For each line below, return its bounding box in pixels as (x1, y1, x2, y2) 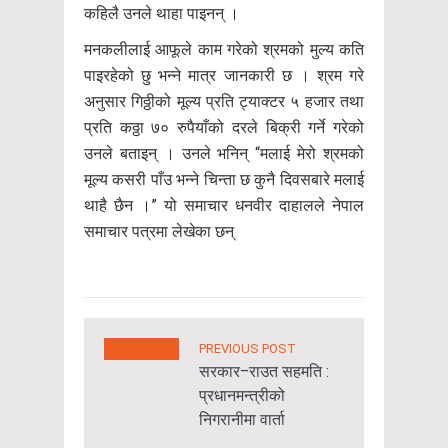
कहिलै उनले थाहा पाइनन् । (84, 3, 239, 23)
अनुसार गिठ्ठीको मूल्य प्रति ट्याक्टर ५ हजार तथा (84, 91, 364, 111)
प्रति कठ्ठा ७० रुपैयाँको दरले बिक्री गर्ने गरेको (84, 117, 364, 137)
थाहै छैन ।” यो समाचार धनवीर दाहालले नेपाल (84, 195, 364, 215)
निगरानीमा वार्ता (199, 409, 285, 429)
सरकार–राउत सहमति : (199, 361, 329, 381)
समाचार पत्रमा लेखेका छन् (84, 221, 234, 241)
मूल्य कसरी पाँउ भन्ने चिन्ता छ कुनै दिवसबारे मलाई (84, 169, 364, 189)
